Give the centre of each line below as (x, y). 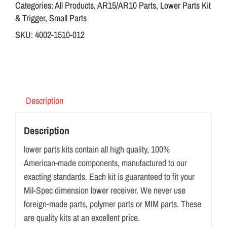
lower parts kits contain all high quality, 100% (97, 149)
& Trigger (30, 18)
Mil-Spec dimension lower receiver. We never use (104, 190)
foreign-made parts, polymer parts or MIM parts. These (112, 204)
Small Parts (68, 18)
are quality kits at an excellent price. (82, 217)
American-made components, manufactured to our (105, 163)
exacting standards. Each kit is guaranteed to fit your (109, 176)
